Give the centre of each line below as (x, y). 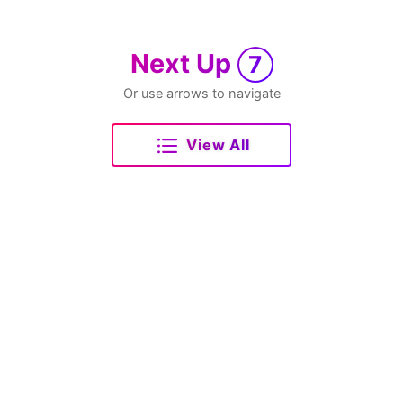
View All (218, 144)
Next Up (184, 63)
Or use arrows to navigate (201, 93)
